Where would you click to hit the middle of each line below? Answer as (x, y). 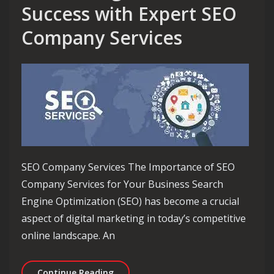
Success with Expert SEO (129, 14)
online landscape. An (68, 236)
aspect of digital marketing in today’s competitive (134, 219)
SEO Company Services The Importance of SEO (128, 167)
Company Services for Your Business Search (122, 184)
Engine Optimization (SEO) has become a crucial (130, 202)
